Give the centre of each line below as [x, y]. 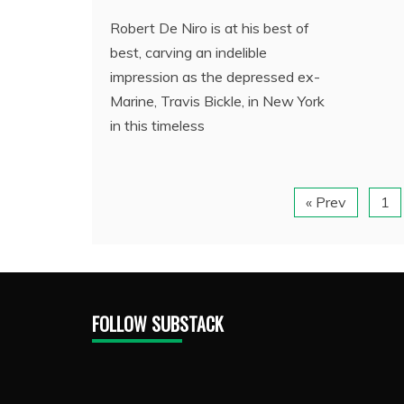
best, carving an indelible [188, 52]
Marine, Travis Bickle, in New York [217, 101]
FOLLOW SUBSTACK [158, 323]
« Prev [326, 202]
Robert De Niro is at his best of [210, 28]
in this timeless [157, 125]
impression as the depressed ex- [215, 76]
